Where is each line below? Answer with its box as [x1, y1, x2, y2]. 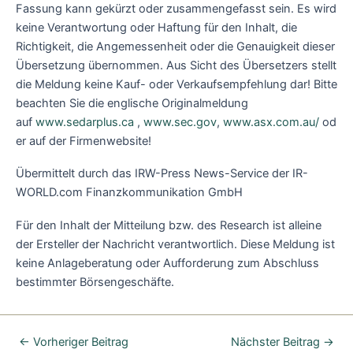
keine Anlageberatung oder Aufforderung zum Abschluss [16, 255, 319, 270]
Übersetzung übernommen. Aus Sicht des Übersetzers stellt [16, 58, 336, 72]
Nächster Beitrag [231, 334, 324, 349]
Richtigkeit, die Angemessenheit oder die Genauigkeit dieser [16, 39, 335, 54]
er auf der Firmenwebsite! [16, 133, 151, 148]
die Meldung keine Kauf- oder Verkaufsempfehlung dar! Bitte [16, 76, 337, 91]
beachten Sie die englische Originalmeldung [16, 95, 248, 110]
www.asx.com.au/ [223, 114, 319, 129]
